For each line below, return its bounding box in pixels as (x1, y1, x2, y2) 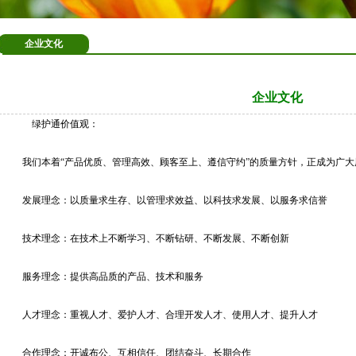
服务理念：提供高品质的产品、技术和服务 (13, 271, 203, 282)
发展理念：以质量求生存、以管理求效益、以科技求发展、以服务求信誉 (13, 195, 327, 206)
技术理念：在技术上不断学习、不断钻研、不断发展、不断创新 (13, 233, 289, 244)
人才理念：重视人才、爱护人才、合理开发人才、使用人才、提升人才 (13, 309, 318, 320)
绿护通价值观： (32, 118, 99, 130)
